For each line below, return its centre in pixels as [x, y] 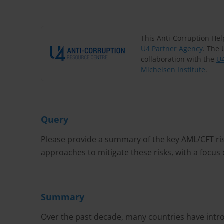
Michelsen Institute [173, 69]
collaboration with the [178, 59]
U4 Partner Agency [172, 48]
